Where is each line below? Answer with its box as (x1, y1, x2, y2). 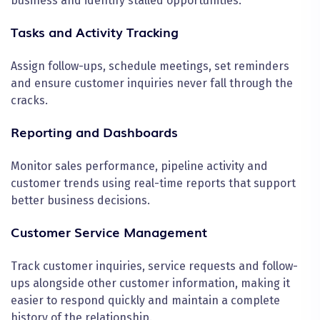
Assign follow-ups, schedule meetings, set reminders (11, 59, 289, 74)
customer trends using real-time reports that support (11, 176, 296, 191)
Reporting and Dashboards (11, 122, 178, 141)
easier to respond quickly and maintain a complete (11, 294, 280, 308)
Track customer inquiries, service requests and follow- (11, 259, 298, 274)
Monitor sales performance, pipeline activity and (11, 159, 268, 174)
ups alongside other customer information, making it (11, 276, 290, 291)
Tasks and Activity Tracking (11, 22, 179, 41)
